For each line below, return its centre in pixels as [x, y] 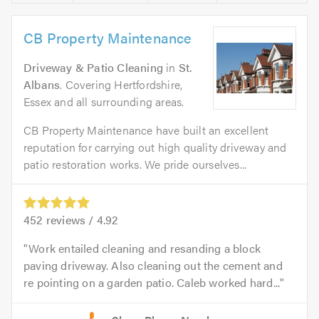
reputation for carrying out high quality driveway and [155, 147]
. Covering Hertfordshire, [121, 85]
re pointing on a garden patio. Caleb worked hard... [152, 283]
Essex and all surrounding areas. [104, 102]
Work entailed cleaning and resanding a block [145, 249]
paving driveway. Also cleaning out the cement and [153, 266]
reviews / [70, 220]
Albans [42, 85]
